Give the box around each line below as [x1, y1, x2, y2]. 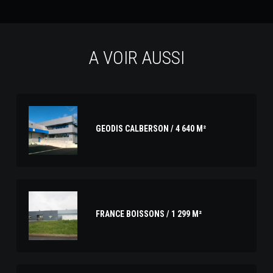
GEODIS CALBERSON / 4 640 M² [95, 124, 206, 133]
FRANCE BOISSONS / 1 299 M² [95, 209, 202, 219]
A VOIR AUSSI [88, 46, 185, 68]
